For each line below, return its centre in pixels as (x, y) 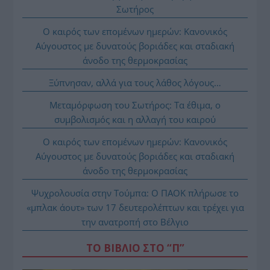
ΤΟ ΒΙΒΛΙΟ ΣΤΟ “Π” (135, 248)
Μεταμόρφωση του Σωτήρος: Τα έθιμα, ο (135, 105)
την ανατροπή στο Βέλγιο (135, 221)
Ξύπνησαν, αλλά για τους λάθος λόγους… (135, 82)
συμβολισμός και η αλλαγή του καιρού (135, 119)
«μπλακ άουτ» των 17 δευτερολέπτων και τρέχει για (135, 207)
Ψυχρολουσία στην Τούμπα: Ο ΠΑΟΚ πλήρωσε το (135, 193)
